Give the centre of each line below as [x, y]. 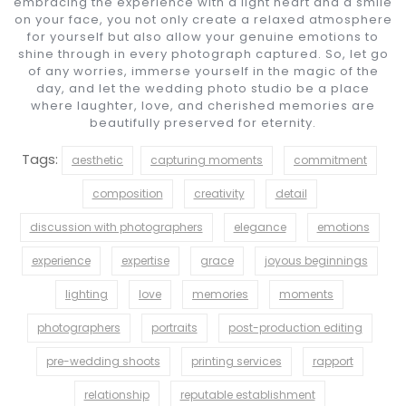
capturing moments [207, 159]
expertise [145, 260]
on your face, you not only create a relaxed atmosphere [203, 19]
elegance [260, 227]
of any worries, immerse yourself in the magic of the [203, 71]
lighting [87, 294]
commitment [330, 159]
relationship [116, 394]
